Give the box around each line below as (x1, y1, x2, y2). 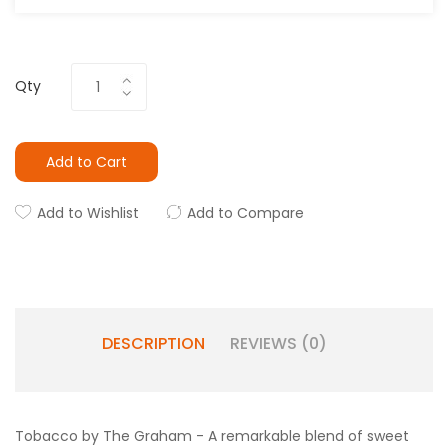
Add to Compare (187, 203, 304, 223)
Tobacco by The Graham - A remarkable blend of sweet (15, 426, 409, 446)
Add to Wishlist (37, 203, 139, 223)
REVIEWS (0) (229, 332, 327, 355)
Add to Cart (46, 152, 127, 172)
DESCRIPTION (101, 332, 205, 355)
